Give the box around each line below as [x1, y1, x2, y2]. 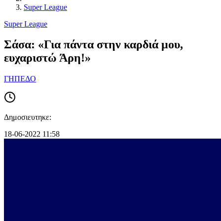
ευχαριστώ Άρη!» [4, 51, 91, 65]
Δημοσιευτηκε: [4, 113, 51, 122]
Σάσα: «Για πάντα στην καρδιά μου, [4, 38, 183, 51]
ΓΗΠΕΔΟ [4, 74, 36, 83]
